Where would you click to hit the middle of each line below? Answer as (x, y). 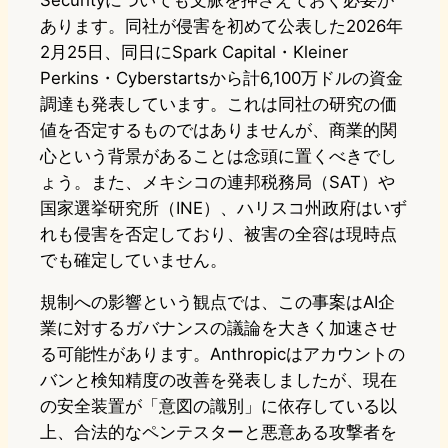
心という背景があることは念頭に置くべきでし (218, 156)
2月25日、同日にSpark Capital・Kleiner (194, 52)
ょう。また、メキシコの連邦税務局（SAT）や (217, 182)
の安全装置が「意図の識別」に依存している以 (218, 406)
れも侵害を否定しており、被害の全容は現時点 (218, 234)
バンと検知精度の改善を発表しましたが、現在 (218, 380)
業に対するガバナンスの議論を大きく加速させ (218, 328)
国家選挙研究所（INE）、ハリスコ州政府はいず (223, 208)
